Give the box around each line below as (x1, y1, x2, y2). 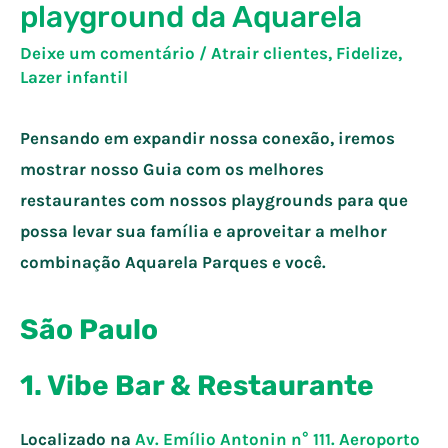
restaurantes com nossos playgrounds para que (20, 189, 408, 210)
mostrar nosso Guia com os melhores (20, 158, 324, 179)
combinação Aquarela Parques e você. (20, 251, 326, 272)
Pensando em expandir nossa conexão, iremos (20, 127, 395, 148)
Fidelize (336, 42, 398, 63)
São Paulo (20, 312, 158, 346)
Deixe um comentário (20, 42, 195, 63)
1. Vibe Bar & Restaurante (20, 368, 374, 402)
